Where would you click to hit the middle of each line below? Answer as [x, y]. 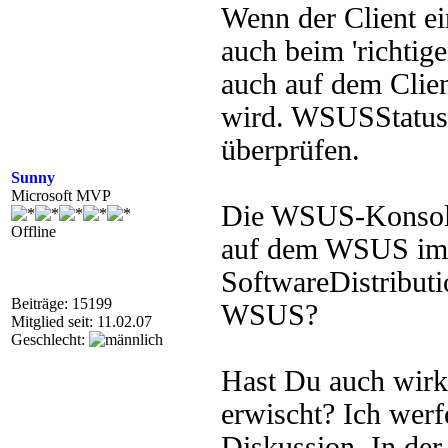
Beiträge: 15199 [61, 303]
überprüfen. [290, 150]
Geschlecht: [50, 339]
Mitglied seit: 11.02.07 [81, 321]
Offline [33, 231]
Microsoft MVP [61, 195]
